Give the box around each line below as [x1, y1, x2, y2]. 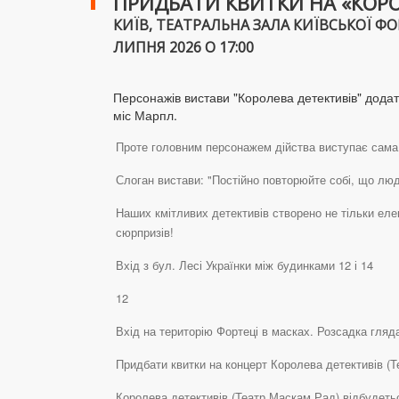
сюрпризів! [116, 223, 174, 240]
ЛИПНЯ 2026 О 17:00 [113, 37, 254, 57]
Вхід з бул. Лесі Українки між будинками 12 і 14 [116, 256, 373, 273]
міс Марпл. [113, 105, 177, 124]
